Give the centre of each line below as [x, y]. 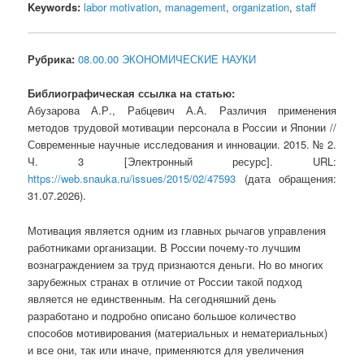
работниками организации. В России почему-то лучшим [165, 247]
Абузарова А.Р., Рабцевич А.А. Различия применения [182, 110]
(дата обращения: [286, 179]
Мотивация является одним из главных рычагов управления [177, 230]
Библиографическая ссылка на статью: [132, 93]
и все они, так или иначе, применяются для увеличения [166, 349]
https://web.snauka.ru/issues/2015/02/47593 [132, 179]
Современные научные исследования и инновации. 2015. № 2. [182, 145]
